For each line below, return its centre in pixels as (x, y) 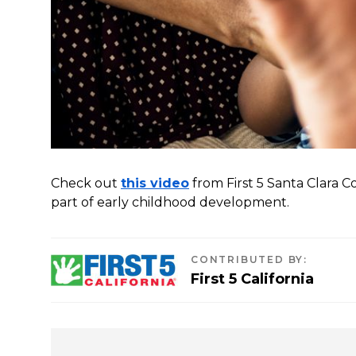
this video (155, 183)
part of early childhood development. (170, 202)
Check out (86, 183)
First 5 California (252, 279)
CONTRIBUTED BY (248, 259)
